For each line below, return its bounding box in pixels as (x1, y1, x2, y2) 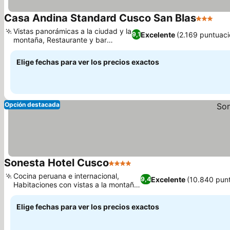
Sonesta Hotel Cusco (4, 157, 109, 169)
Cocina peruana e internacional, (13, 171, 119, 180)
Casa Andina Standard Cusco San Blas (4, 12, 196, 24)
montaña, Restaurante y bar (13, 35, 107, 44)
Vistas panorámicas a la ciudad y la (13, 27, 131, 35)
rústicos (13, 44, 40, 53)
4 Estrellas (108, 163, 149, 174)
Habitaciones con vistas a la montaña (13, 180, 138, 189)
